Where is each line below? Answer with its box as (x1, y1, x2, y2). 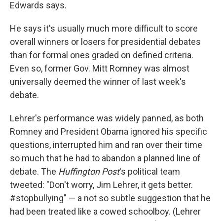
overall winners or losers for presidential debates (10, 37, 201, 47)
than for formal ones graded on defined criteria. (10, 50, 193, 61)
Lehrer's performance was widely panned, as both (10, 113, 204, 124)
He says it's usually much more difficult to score (10, 23, 198, 34)
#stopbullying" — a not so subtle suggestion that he (10, 193, 211, 204)
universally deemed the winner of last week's (10, 76, 186, 87)
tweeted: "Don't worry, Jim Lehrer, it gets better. (10, 180, 193, 190)
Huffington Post (58, 166, 119, 177)
